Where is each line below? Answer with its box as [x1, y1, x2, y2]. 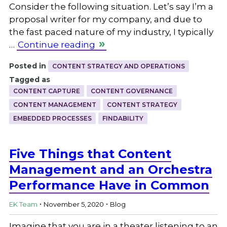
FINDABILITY [102, 114, 143, 122]
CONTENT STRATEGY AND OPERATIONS [52, 62, 185, 70]
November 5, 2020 [43, 200, 104, 209]
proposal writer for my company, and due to [9, 14, 202, 24]
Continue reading [17, 39, 95, 50]
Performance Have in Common [9, 177, 209, 193]
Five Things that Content [9, 146, 171, 161]
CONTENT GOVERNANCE [90, 87, 173, 95]
